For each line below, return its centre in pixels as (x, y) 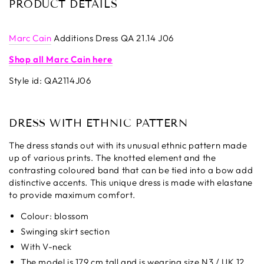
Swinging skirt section (65, 231)
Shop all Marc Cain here (61, 59)
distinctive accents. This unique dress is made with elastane (131, 182)
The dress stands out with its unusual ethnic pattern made (128, 145)
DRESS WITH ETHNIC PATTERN (98, 123)
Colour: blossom (55, 216)
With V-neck (46, 246)
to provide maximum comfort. (72, 194)
